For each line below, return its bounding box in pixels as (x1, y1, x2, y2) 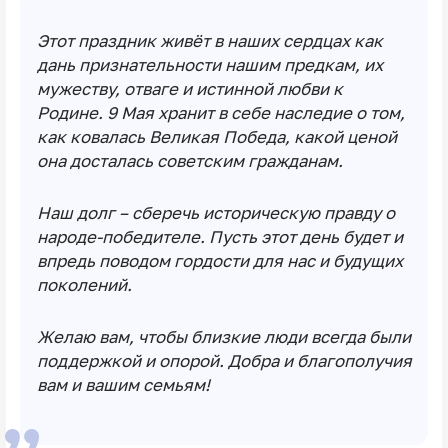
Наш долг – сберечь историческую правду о (36, 202, 395, 223)
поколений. (36, 274, 132, 295)
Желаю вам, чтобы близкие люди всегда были (36, 326, 411, 347)
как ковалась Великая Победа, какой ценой (36, 127, 397, 148)
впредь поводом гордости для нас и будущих (36, 250, 403, 271)
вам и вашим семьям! (36, 374, 210, 395)
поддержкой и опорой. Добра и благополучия (36, 350, 412, 371)
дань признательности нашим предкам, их (36, 55, 383, 76)
